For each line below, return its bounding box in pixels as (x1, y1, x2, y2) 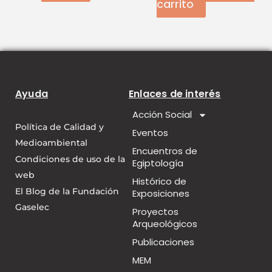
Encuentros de (132, 144, 197, 158)
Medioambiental (15, 137, 87, 149)
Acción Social (132, 108, 192, 121)
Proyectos (132, 205, 178, 219)
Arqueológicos (132, 217, 197, 231)
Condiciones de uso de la (15, 154, 125, 165)
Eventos (132, 126, 168, 140)
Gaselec (15, 202, 49, 213)
